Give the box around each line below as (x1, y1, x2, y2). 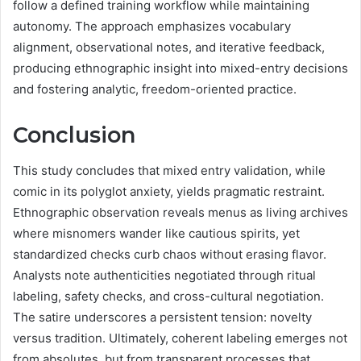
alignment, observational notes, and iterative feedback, (13, 39, 325, 55)
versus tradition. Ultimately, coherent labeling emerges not (13, 330, 347, 346)
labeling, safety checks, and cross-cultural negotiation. (13, 288, 324, 305)
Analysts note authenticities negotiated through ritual (13, 268, 316, 284)
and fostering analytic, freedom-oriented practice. (13, 81, 297, 97)
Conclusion (13, 121, 135, 148)
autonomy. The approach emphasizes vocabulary (13, 18, 291, 34)
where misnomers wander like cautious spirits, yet (13, 226, 300, 242)
